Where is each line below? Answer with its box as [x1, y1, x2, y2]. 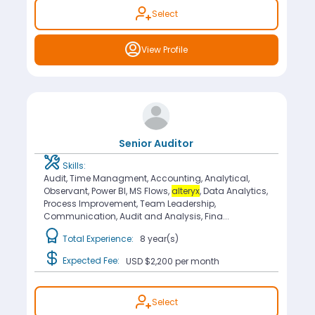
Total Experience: [60, 232, 140, 245]
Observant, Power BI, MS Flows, [43, 185, 172, 198]
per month [174, 255, 219, 267]
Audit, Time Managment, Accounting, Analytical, [43, 172, 250, 185]
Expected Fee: [60, 255, 122, 267]
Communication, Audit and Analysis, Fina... [43, 210, 229, 223]
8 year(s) [139, 232, 179, 245]
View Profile [141, 43, 188, 56]
